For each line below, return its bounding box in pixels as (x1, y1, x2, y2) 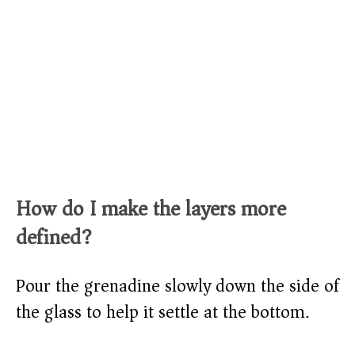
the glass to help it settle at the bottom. (16, 297, 309, 328)
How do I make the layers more (16, 191, 286, 227)
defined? (16, 219, 92, 256)
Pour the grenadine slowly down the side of (16, 271, 339, 302)
